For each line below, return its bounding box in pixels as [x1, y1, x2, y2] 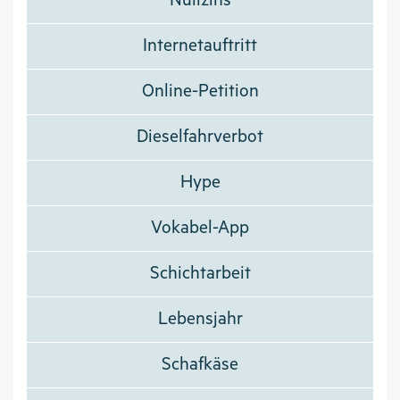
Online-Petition [141, 81, 259, 103]
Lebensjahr [157, 309, 243, 330]
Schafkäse [162, 354, 238, 376]
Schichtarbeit [149, 263, 251, 285]
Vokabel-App [151, 218, 249, 239]
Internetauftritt [143, 36, 257, 57]
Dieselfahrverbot [137, 127, 263, 148]
